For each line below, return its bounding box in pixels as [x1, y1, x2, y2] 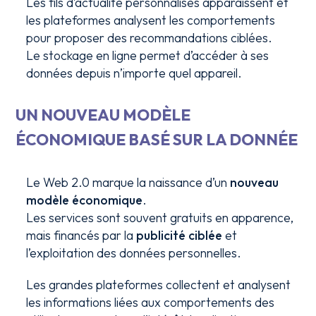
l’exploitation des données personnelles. [26, 245, 242, 261]
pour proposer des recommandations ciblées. [26, 30, 273, 46]
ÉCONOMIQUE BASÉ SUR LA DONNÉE [16, 130, 298, 150]
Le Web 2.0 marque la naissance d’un [26, 174, 231, 190]
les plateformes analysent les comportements [26, 12, 276, 28]
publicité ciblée [136, 227, 223, 243]
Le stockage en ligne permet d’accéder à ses [26, 47, 269, 63]
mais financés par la [26, 227, 137, 243]
